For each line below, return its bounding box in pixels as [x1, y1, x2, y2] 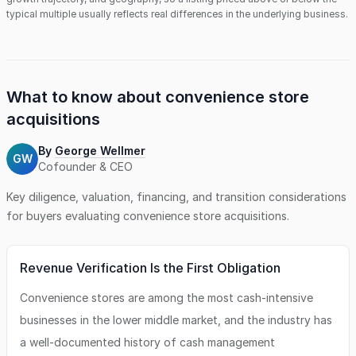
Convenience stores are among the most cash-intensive [20, 291, 313, 304]
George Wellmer [55, 144, 145, 157]
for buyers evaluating [6, 209, 123, 222]
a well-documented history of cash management [20, 335, 275, 349]
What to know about [6, 87, 165, 106]
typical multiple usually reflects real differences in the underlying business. [6, 8, 348, 20]
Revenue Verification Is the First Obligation [20, 260, 281, 276]
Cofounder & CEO [38, 160, 133, 173]
